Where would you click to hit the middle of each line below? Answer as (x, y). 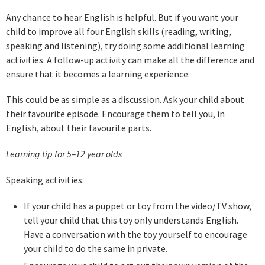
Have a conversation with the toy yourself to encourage (135, 234)
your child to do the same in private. (96, 248)
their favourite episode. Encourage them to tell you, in (115, 114)
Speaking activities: (45, 180)
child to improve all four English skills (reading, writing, (119, 31)
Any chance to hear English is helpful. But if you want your (122, 17)
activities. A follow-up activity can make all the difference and (130, 59)
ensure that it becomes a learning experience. (98, 74)
